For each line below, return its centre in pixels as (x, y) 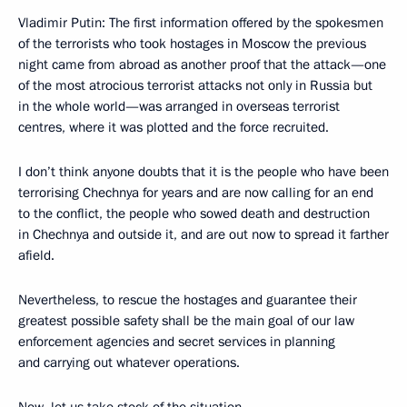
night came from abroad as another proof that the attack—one (202, 65)
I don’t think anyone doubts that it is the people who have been (203, 172)
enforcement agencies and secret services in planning (177, 342)
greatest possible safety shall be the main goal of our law (186, 321)
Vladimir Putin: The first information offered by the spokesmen (201, 23)
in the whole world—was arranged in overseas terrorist (179, 106)
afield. (36, 255)
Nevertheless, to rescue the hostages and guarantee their (188, 300)
